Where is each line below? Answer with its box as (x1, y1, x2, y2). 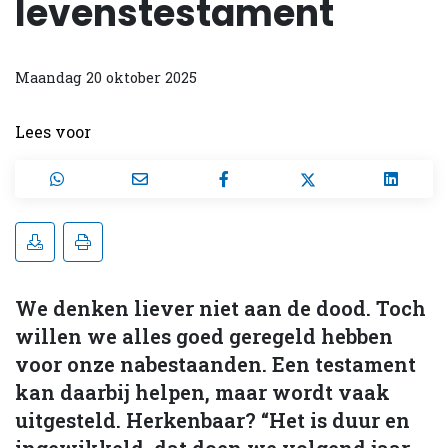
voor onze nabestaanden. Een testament (15, 350, 416, 377)
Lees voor (15, 120, 91, 142)
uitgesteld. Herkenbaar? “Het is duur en (15, 406, 410, 433)
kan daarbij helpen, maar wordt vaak (15, 378, 390, 405)
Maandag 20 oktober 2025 (15, 67, 197, 87)
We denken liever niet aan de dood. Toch (15, 294, 426, 321)
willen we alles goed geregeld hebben (15, 322, 393, 349)
